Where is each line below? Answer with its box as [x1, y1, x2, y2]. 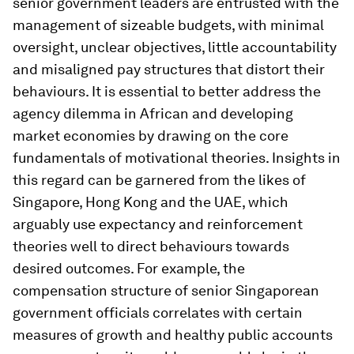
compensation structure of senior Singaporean [13, 282, 319, 299]
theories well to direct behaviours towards [13, 238, 289, 255]
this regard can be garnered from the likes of [13, 171, 306, 189]
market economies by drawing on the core [13, 127, 288, 145]
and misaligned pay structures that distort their [13, 61, 325, 78]
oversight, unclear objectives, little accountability [13, 39, 337, 56]
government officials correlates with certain [13, 304, 303, 322]
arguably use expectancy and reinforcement [13, 216, 303, 233]
